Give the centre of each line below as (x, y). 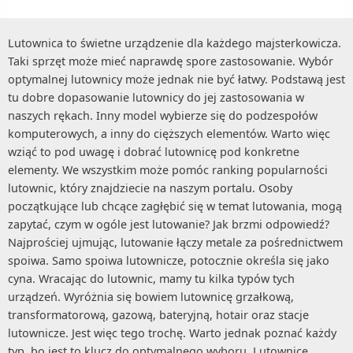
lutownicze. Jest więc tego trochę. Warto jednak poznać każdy (172, 333)
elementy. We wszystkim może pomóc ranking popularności (168, 170)
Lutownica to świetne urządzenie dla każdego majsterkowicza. (175, 43)
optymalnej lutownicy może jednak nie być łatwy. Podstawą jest (176, 80)
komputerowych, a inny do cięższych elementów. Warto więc (169, 134)
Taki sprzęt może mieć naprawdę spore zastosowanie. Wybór (171, 61)
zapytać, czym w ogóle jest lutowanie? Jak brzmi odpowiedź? (169, 225)
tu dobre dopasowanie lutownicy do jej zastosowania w (156, 98)
